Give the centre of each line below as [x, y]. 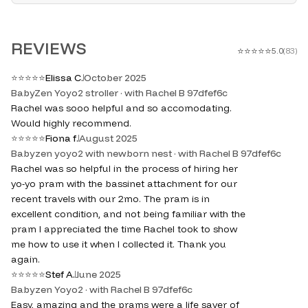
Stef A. [60, 275]
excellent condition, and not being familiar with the [128, 214]
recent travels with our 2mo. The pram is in [110, 199]
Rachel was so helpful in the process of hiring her [124, 169]
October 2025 [115, 78]
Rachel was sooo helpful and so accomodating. [121, 108]
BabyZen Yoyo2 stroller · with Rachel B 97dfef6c [119, 93]
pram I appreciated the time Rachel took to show [124, 229]
